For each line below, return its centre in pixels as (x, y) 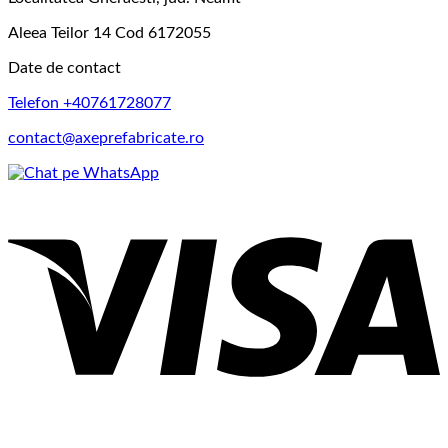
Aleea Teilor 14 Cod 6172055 (109, 33)
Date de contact (64, 68)
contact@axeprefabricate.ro (106, 138)
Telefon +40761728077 (89, 103)
